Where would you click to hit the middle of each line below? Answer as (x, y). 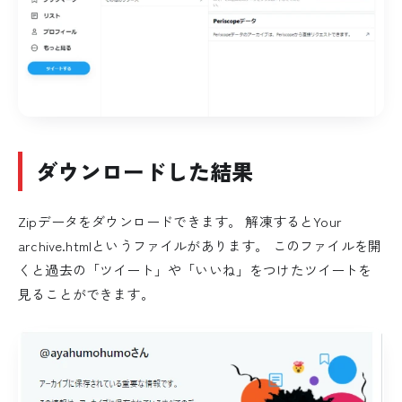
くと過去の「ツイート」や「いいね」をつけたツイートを (195, 269)
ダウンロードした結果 (145, 171)
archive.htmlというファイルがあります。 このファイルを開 (200, 245)
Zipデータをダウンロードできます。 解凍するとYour (180, 221)
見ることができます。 (86, 293)
